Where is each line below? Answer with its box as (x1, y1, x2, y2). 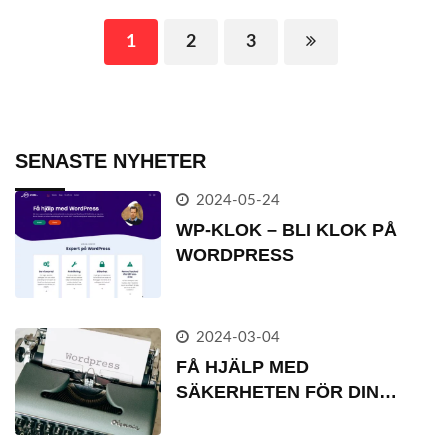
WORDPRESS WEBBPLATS (176, 406, 413, 427)
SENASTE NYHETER (15, 149, 206, 172)
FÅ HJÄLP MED (176, 356, 310, 377)
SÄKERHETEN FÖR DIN (176, 381, 380, 402)
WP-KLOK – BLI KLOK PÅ (176, 219, 398, 240)
